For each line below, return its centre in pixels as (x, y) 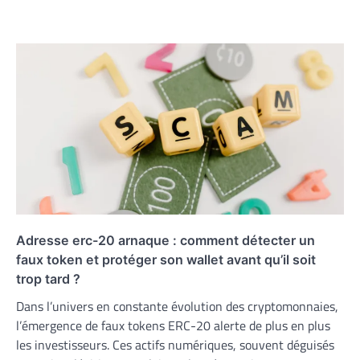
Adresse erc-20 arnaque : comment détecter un (166, 240)
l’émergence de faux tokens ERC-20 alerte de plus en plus (173, 325)
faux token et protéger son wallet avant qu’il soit (166, 259)
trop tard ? (48, 278)
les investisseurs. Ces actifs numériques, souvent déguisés (175, 344)
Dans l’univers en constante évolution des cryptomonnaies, (177, 306)
